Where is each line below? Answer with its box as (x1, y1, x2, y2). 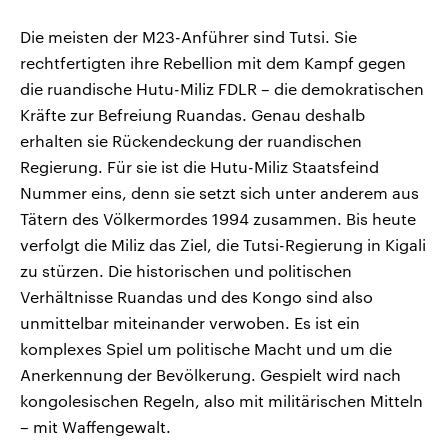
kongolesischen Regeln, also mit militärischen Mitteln (20, 390, 423, 410)
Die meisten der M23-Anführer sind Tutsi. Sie (20, 26, 357, 46)
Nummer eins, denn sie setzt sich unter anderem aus (20, 182, 419, 202)
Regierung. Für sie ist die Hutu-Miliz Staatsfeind (20, 156, 379, 176)
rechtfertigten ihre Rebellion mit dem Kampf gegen (20, 52, 406, 72)
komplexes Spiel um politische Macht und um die (20, 338, 392, 358)
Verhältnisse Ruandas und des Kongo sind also (20, 286, 373, 306)
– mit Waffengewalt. (20, 416, 171, 436)
